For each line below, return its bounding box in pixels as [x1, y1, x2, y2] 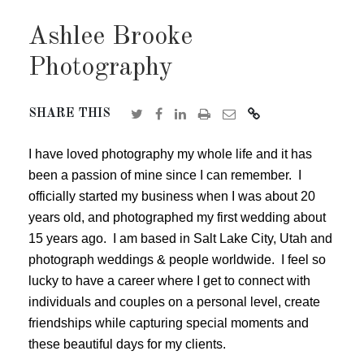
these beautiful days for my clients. [28, 337, 226, 352]
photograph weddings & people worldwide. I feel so [28, 253, 326, 267]
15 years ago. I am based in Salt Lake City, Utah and [28, 232, 332, 246]
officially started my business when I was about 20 [28, 189, 315, 204]
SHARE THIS [28, 107, 110, 121]
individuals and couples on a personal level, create [28, 295, 320, 310]
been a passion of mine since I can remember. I [28, 168, 301, 183]
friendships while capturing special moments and [28, 316, 309, 331]
